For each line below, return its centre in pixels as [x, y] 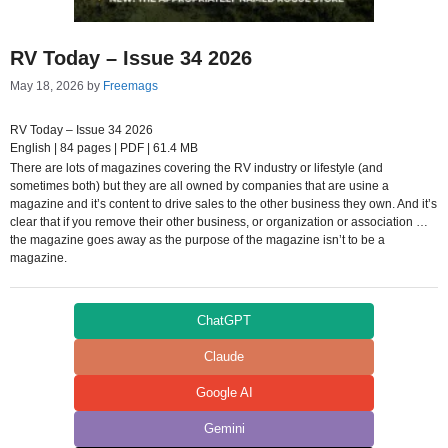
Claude [224, 356]
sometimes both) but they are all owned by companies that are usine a [199, 186]
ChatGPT [224, 320]
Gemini [224, 428]
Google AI [224, 392]
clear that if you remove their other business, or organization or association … [219, 222]
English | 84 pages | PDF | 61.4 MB [104, 148]
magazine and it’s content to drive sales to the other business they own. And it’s [223, 204]
